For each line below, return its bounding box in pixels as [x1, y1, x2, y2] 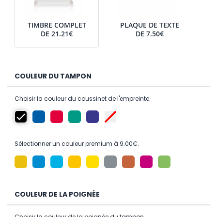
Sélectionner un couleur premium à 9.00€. [15, 139, 139, 148]
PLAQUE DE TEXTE [120, 20, 179, 30]
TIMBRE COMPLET [27, 20, 86, 30]
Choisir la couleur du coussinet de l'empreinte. [15, 94, 151, 103]
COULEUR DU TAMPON [15, 71, 92, 81]
